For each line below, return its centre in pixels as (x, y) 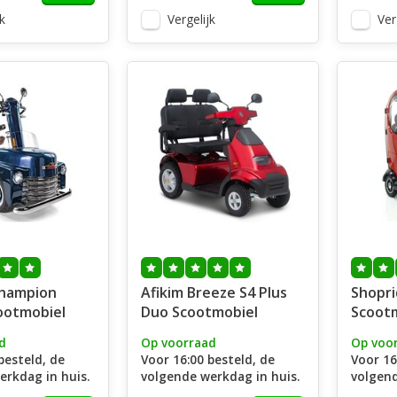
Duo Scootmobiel (199, 312)
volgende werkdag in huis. (220, 376)
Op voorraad (178, 343)
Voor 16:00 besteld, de (207, 359)
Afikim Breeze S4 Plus (214, 292)
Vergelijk (191, 19)
